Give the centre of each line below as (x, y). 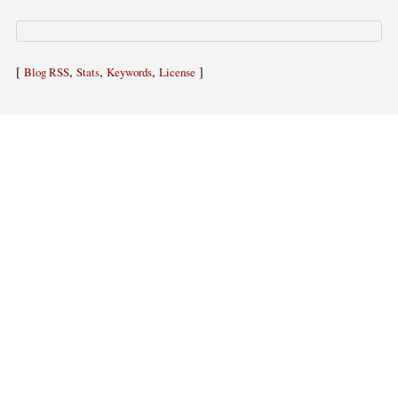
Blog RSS (47, 72)
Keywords (129, 72)
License (177, 72)
